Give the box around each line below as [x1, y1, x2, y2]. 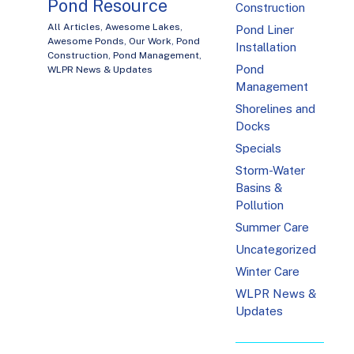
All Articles [47, 21, 100, 33]
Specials [235, 141, 282, 156]
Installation [235, 40, 297, 55]
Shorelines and [235, 102, 316, 116]
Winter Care [235, 265, 300, 279]
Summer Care [235, 220, 310, 235]
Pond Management [113, 50, 199, 62]
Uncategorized [235, 243, 317, 257]
